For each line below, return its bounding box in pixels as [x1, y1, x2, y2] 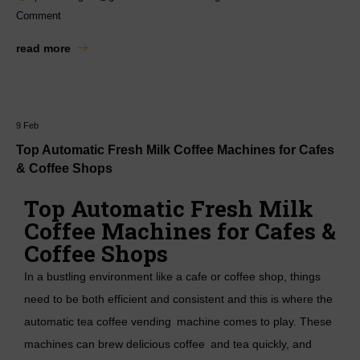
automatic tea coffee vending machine [24, 314, 220, 328]
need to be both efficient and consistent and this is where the [24, 292, 333, 305]
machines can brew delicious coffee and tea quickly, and [24, 337, 312, 350]
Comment [16, 10, 61, 22]
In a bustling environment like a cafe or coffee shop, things [24, 269, 321, 283]
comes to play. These [220, 314, 332, 328]
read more [16, 41, 71, 55]
